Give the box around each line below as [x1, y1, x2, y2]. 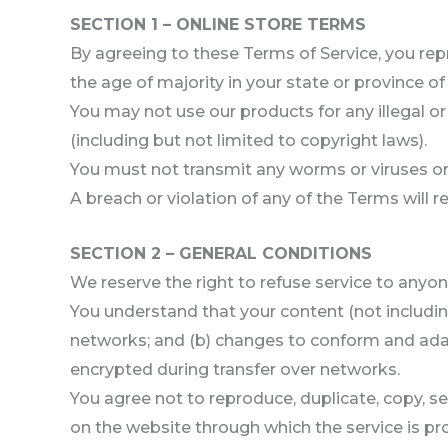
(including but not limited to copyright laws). [70, 130, 427, 150]
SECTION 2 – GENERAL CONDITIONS [70, 243, 372, 263]
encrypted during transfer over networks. [70, 359, 400, 379]
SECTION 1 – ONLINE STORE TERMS [70, 14, 366, 34]
